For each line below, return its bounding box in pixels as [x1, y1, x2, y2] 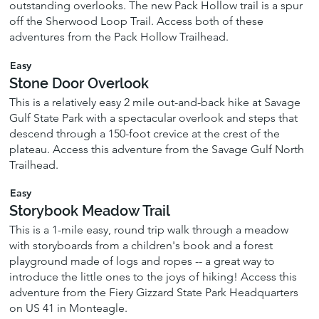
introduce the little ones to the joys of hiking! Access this [9, 269, 298, 283]
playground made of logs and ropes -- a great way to [9, 253, 276, 268]
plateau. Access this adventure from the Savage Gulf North [9, 142, 305, 156]
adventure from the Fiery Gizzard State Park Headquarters [9, 285, 299, 299]
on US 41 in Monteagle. [9, 300, 128, 315]
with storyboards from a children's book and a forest [9, 238, 273, 252]
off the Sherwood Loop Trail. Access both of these [9, 14, 264, 28]
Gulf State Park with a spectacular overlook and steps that [9, 110, 298, 125]
